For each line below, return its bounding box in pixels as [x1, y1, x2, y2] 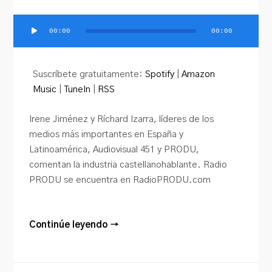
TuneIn [64, 84, 91, 94]
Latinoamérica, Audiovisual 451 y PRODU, [29, 144, 200, 154]
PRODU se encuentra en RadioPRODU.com [29, 175, 211, 185]
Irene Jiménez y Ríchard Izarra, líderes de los [29, 114, 214, 124]
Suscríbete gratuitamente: [33, 69, 146, 79]
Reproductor [13, 31, 66, 41]
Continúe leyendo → [29, 220, 120, 229]
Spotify [145, 69, 175, 79]
